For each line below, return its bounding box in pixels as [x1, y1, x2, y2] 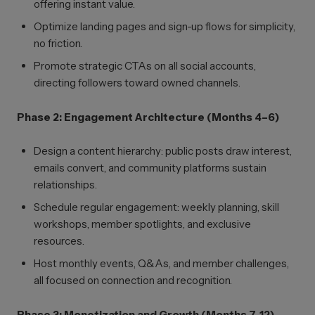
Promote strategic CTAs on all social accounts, [34, 59, 256, 72]
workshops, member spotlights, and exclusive [34, 217, 251, 231]
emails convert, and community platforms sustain [34, 161, 266, 174]
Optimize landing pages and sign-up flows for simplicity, [34, 20, 295, 33]
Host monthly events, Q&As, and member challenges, [34, 257, 289, 270]
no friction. [34, 37, 82, 50]
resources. [34, 234, 84, 247]
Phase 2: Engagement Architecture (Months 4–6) [17, 110, 279, 124]
